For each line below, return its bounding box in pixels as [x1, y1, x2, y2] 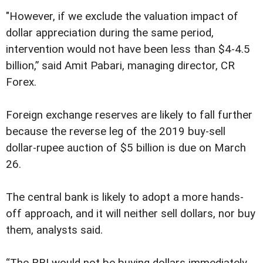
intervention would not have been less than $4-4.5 [6, 42, 250, 56]
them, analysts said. [6, 223, 103, 237]
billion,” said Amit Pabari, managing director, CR [6, 59, 235, 72]
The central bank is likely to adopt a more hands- [6, 190, 244, 204]
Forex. [6, 75, 36, 89]
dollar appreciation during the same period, [6, 26, 214, 39]
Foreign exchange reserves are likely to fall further [6, 108, 252, 122]
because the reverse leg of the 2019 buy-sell [6, 124, 225, 138]
